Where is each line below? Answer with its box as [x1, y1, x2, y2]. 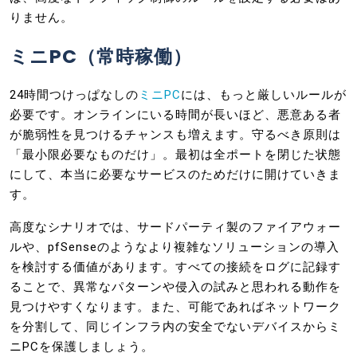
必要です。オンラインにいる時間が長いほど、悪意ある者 [10, 107, 341, 122]
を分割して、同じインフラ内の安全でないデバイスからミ [10, 319, 341, 334]
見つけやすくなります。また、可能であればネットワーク [10, 299, 341, 314]
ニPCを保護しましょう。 [10, 339, 154, 354]
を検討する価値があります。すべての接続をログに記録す [10, 259, 341, 274]
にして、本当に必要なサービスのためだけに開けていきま [10, 167, 341, 182]
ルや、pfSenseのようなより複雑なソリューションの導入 [10, 239, 339, 254]
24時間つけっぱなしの [10, 87, 139, 102]
